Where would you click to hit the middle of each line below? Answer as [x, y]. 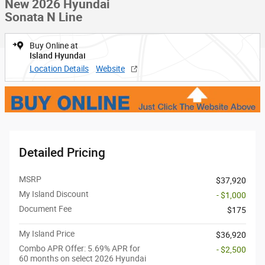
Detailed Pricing [62, 153]
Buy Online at [54, 46]
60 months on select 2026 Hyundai [83, 259]
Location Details [59, 69]
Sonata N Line [43, 17]
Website [110, 69]
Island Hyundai [58, 56]
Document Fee [45, 209]
